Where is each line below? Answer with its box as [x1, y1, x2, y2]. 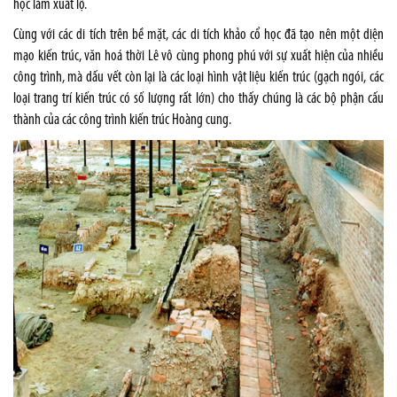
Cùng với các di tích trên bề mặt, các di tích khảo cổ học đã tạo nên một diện [13, 27, 384, 43]
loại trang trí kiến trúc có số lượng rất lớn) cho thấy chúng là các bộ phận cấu [13, 91, 384, 107]
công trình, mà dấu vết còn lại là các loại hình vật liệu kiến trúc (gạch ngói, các [13, 70, 384, 86]
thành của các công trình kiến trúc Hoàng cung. [13, 113, 231, 128]
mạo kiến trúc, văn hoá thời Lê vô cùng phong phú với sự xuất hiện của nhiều [13, 49, 384, 65]
